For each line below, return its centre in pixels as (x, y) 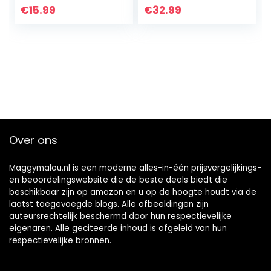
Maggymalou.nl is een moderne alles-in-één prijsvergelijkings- (135, 168)
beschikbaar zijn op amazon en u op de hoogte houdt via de (133, 192)
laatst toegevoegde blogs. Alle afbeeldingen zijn (109, 204)
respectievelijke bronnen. (60, 240)
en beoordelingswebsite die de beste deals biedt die (118, 180)
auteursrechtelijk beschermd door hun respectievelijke (120, 216)
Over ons (33, 140)
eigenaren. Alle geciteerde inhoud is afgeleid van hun (118, 228)
